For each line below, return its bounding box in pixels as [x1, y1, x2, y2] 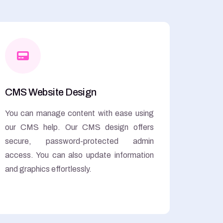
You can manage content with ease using [4, 109, 154, 117]
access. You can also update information [4, 150, 154, 159]
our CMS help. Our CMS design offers [4, 122, 154, 131]
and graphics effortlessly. [4, 164, 92, 173]
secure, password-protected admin [4, 136, 154, 145]
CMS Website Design [4, 86, 97, 98]
